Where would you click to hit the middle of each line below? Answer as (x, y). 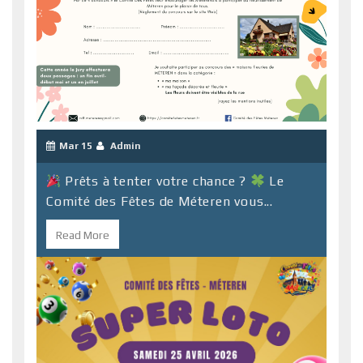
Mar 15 (76, 145)
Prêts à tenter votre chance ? (156, 181)
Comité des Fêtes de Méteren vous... (160, 201)
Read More (83, 235)
